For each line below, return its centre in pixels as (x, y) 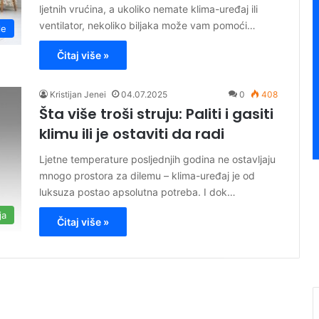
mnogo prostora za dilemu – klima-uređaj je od (147, 176)
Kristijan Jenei (78, 95)
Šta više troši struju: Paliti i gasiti (156, 114)
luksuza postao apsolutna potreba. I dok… (137, 192)
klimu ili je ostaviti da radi (132, 134)
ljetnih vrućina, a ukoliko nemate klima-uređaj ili (148, 9)
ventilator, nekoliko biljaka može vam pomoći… (147, 26)
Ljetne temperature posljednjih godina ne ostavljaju (157, 159)
